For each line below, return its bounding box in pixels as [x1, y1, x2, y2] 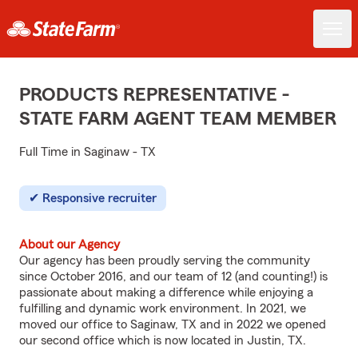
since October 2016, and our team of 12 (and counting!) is [19, 270, 328, 283]
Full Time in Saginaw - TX [19, 145, 156, 158]
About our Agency [19, 238, 120, 251]
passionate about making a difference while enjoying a [19, 286, 313, 299]
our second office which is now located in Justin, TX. [19, 334, 306, 347]
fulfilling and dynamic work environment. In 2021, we [19, 302, 306, 315]
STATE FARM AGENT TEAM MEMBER [19, 109, 336, 129]
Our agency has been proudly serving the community [19, 254, 310, 267]
